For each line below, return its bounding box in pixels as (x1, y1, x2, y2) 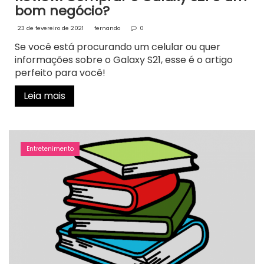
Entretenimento (27, 144, 74, 154)
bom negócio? (15, 2, 110, 21)
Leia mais (24, 89, 65, 103)
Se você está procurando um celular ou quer (15, 40, 220, 54)
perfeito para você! (15, 66, 105, 80)
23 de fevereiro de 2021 (18, 24, 84, 32)
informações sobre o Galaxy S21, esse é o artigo (15, 53, 233, 67)
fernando (94, 24, 120, 32)
